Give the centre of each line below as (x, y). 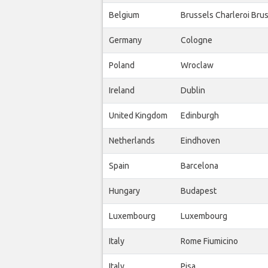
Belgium (124, 15)
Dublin (193, 90)
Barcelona (200, 165)
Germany (125, 40)
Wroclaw (197, 65)
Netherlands (132, 140)
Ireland (122, 90)
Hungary (124, 191)
